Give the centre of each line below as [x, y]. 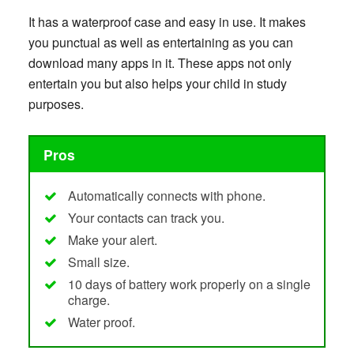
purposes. [56, 104]
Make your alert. [112, 240]
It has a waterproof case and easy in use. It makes [167, 21]
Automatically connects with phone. [166, 196]
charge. [88, 300]
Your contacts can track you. [146, 218]
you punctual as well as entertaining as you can [160, 42]
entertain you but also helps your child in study [157, 83]
